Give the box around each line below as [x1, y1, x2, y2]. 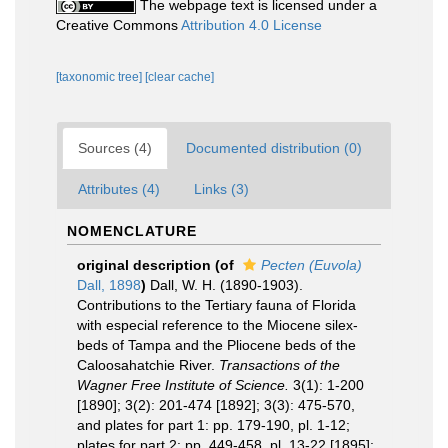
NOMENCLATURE [67, 223, 197, 239]
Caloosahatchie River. [77, 357, 219, 373]
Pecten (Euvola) [261, 257, 362, 273]
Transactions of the [219, 357, 340, 373]
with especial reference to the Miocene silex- [77, 317, 358, 333]
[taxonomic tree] [56, 70, 145, 84]
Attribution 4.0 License [181, 17, 322, 33]
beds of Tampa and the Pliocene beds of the [77, 337, 356, 353]
